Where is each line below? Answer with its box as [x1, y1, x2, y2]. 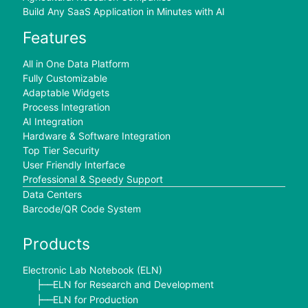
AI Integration [22, 115, 83, 127]
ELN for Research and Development [52, 278, 214, 290]
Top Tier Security [22, 144, 100, 156]
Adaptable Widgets [22, 86, 109, 98]
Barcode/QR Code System [22, 202, 141, 214]
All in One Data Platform [22, 57, 129, 69]
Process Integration [22, 100, 110, 113]
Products [22, 234, 90, 254]
